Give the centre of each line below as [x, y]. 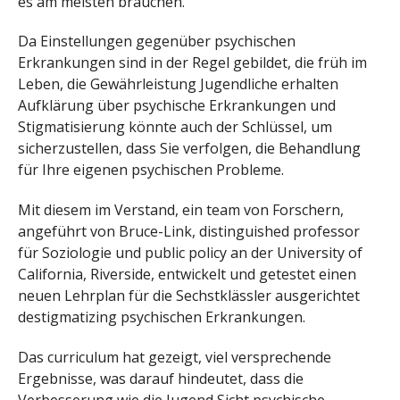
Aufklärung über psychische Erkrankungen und [177, 106]
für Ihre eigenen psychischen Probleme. [151, 170]
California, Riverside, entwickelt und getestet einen [187, 275]
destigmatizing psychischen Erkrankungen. [162, 317]
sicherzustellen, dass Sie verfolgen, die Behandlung [189, 149]
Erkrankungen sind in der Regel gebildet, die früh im [192, 63]
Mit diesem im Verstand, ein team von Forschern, [181, 210]
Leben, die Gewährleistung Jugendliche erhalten [178, 84]
